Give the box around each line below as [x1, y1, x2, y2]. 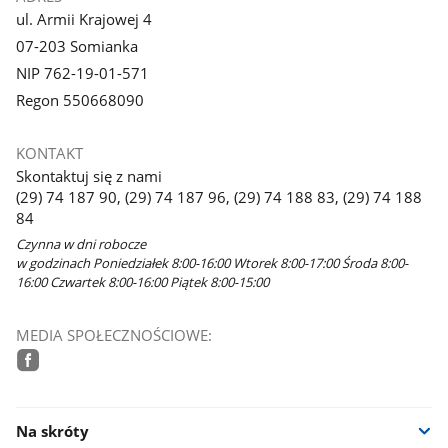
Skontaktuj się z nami [15, 166, 162, 187]
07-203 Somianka [15, 36, 138, 57]
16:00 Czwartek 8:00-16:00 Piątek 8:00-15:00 [15, 273, 269, 292]
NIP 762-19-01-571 [15, 62, 149, 83]
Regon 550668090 [15, 89, 144, 110]
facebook [14, 373, 108, 398]
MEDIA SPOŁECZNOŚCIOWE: [15, 324, 212, 345]
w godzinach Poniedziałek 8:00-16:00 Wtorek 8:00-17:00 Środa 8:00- [15, 254, 408, 273]
